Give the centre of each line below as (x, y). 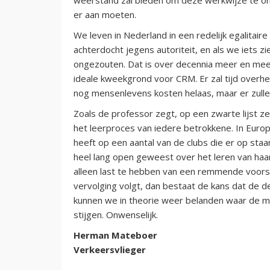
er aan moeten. (105, 14)
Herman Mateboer (115, 235)
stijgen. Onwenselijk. (116, 214)
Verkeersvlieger (110, 249)
